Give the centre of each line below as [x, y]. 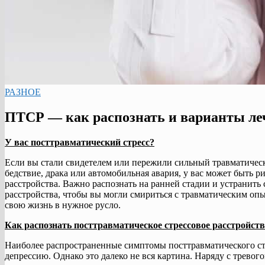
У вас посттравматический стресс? [80, 142]
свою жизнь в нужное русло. [63, 205]
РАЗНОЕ [23, 92]
